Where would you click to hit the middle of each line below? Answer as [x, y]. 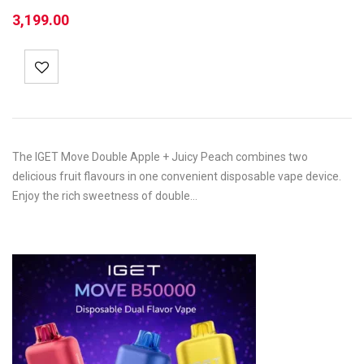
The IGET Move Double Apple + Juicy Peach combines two [160, 157]
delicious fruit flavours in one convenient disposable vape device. [177, 176]
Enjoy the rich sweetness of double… [105, 196]
